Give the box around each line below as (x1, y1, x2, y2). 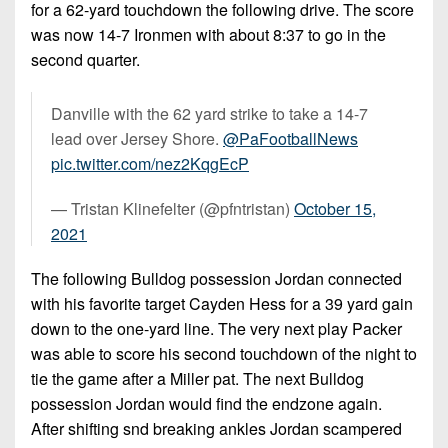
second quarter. (31, 47, 148, 71)
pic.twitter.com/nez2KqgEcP (51, 151, 249, 175)
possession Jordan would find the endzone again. (31, 391, 382, 415)
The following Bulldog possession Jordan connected (31, 266, 402, 290)
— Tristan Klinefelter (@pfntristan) (51, 196, 294, 220)
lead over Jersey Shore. (51, 126, 223, 150)
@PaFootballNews (223, 126, 358, 150)
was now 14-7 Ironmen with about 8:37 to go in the (31, 22, 386, 46)
